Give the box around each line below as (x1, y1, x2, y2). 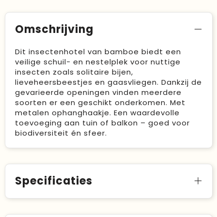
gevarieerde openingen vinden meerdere (15, 87, 182, 97)
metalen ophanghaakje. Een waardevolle (15, 108, 180, 118)
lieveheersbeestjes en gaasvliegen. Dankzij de (15, 77, 202, 87)
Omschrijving (15, 22, 93, 37)
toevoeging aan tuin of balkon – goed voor (15, 118, 190, 128)
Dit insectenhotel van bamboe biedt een (15, 46, 181, 57)
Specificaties (15, 173, 93, 188)
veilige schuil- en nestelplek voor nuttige (15, 57, 181, 67)
